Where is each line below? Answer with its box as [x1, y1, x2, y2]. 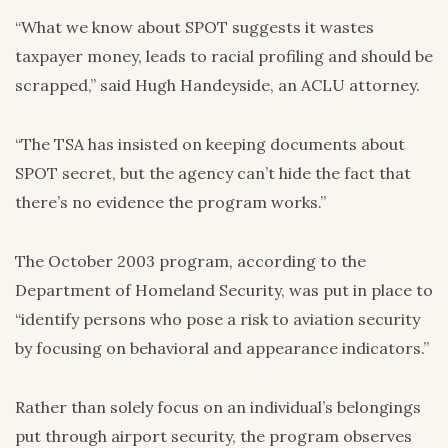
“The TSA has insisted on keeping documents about [15, 133, 405, 154]
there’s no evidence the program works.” [15, 191, 326, 212]
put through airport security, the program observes [15, 425, 412, 446]
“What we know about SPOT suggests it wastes [15, 16, 374, 37]
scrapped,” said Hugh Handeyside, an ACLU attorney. [15, 74, 420, 95]
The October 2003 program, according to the [15, 250, 366, 271]
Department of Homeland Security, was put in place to [15, 279, 433, 300]
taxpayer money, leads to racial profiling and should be [15, 45, 433, 66]
